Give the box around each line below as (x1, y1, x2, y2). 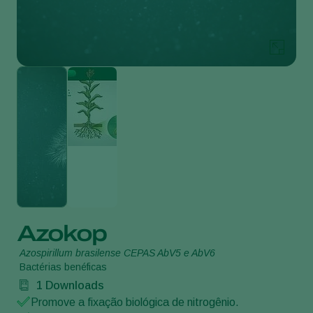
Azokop (17, 221, 106, 246)
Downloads (43, 279, 104, 291)
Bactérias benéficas (20, 261, 107, 272)
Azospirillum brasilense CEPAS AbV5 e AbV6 (20, 247, 215, 259)
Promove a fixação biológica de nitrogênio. (31, 296, 239, 308)
